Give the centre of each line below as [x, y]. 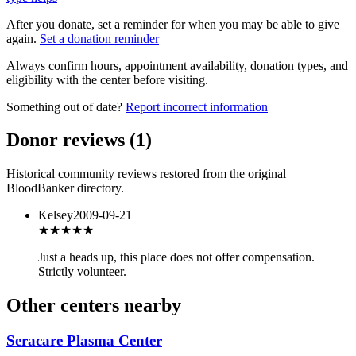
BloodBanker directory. [65, 188]
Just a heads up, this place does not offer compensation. [176, 257]
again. [21, 38]
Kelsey [56, 215]
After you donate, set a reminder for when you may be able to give [173, 24]
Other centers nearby [94, 306]
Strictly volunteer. [82, 272]
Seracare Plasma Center [84, 341]
